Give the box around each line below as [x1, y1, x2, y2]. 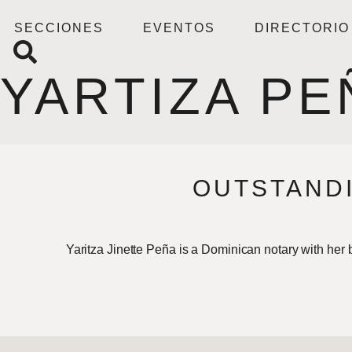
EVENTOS [143, 21, 216, 35]
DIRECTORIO [255, 21, 350, 35]
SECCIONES [14, 21, 104, 35]
